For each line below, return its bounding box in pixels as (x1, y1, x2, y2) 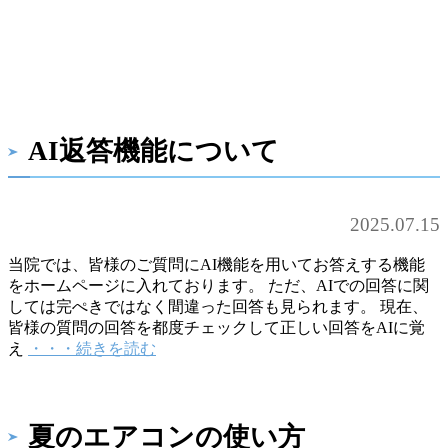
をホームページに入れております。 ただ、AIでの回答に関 (8, 276, 429, 294)
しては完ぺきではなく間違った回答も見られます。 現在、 (8, 297, 428, 315)
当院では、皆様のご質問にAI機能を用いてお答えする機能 (8, 255, 425, 273)
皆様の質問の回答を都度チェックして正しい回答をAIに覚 (8, 318, 425, 336)
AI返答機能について (28, 136, 279, 167)
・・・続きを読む (28, 339, 156, 357)
